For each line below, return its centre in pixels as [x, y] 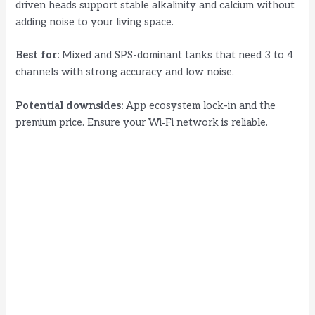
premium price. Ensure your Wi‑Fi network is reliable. [142, 122]
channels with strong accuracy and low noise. [125, 72]
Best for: [38, 56]
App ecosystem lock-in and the [200, 105]
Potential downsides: [70, 105]
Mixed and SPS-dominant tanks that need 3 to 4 [176, 56]
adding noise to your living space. [95, 22]
